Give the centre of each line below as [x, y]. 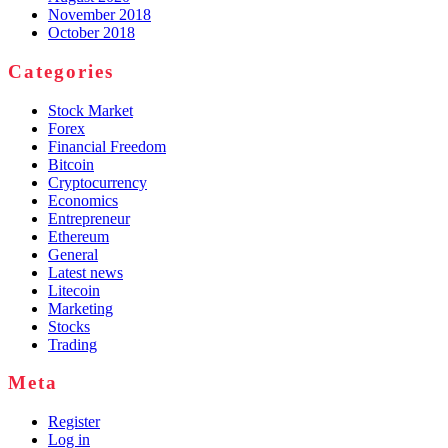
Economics [83, 200]
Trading [72, 344]
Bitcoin [71, 164]
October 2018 [91, 33]
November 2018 [99, 15]
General [73, 254]
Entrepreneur [89, 218]
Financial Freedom [107, 146]
